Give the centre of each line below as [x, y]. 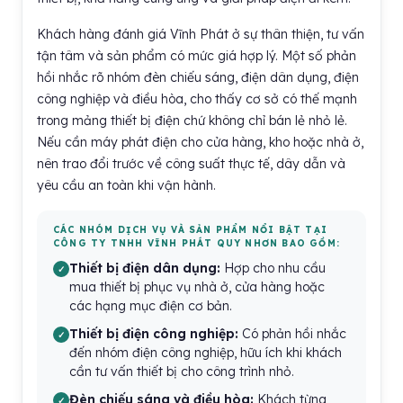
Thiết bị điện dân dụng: [145, 268]
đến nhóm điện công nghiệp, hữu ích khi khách [206, 353]
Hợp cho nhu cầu [273, 268]
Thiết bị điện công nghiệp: [154, 334]
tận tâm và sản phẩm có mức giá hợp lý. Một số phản [197, 56]
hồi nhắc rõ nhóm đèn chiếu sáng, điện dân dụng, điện [198, 77]
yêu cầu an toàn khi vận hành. [126, 185]
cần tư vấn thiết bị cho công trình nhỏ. [182, 372]
